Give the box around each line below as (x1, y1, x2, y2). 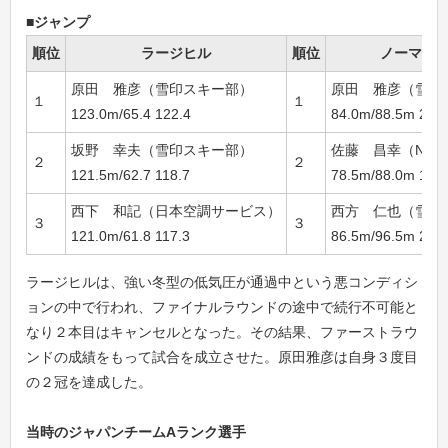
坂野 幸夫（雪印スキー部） (71, 142, 253, 158)
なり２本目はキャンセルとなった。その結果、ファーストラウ (26, 324, 418, 340)
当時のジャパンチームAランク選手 (26, 424, 246, 440)
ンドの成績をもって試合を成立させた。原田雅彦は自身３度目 (26, 349, 418, 365)
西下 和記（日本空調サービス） (71, 203, 281, 219)
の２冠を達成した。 (26, 374, 152, 390)
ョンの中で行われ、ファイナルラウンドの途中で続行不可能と (26, 299, 418, 315)
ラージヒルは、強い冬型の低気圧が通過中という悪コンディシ (26, 274, 418, 290)
